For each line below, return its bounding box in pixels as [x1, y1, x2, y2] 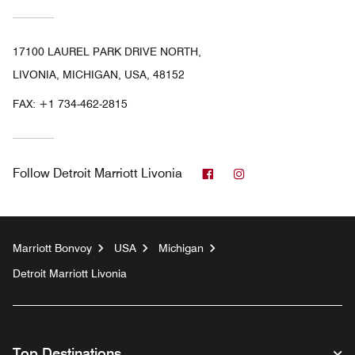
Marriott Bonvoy [13, 242, 92, 255]
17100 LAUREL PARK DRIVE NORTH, [13, 45, 201, 59]
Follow [13, 166, 50, 181]
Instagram [245, 165, 303, 181]
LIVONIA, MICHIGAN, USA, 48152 [13, 68, 185, 82]
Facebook [213, 165, 269, 181]
